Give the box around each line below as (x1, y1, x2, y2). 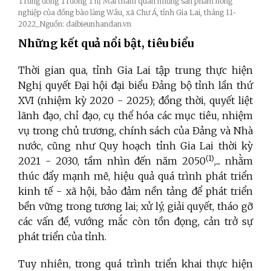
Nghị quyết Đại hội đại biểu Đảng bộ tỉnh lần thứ (18, 79, 253, 92)
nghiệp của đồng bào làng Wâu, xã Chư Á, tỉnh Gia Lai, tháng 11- (18, 8, 237, 18)
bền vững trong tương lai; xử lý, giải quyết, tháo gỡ (18, 200, 253, 213)
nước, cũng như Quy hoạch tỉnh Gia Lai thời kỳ (18, 140, 253, 152)
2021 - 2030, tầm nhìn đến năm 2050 (18, 155, 206, 168)
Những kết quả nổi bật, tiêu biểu (18, 36, 194, 51)
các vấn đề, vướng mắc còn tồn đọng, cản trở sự (18, 215, 253, 228)
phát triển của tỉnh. (18, 230, 106, 243)
